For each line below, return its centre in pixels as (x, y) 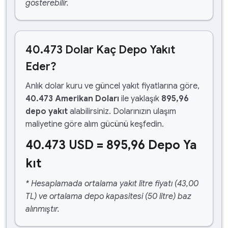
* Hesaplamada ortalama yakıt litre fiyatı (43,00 (112, 184)
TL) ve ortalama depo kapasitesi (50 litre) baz (108, 196)
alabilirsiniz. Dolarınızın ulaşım (122, 111)
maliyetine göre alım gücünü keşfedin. (95, 124)
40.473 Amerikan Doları (72, 99)
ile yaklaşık (140, 99)
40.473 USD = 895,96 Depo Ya (111, 145)
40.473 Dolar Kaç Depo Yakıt (100, 50)
